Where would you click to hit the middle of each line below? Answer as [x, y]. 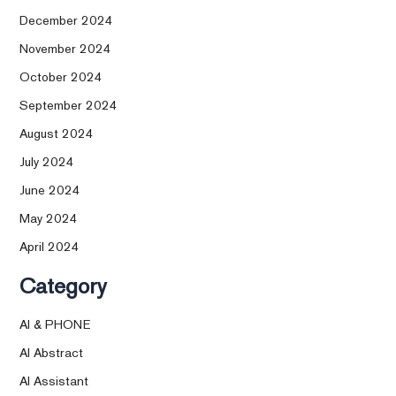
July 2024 [47, 161]
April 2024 [50, 246]
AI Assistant [54, 381]
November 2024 [66, 49]
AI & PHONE [55, 324]
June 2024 [50, 189]
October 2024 [61, 77]
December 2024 [67, 20]
